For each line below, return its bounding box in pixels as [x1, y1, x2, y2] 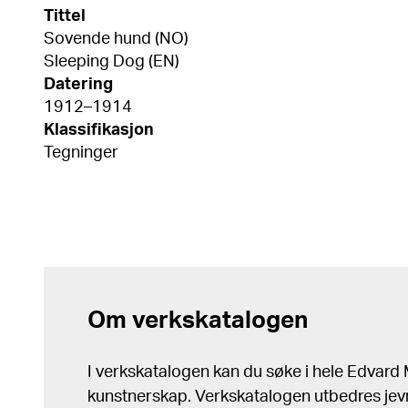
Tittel [44, 8, 86, 25]
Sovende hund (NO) [44, 31, 189, 47]
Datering [44, 76, 113, 93]
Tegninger [44, 145, 118, 161]
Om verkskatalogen [87, 309, 308, 332]
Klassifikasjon [44, 122, 154, 138]
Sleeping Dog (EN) [44, 54, 179, 70]
